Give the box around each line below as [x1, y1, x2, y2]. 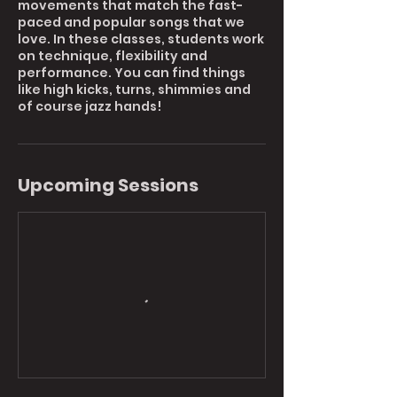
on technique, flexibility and [18, 47, 207, 65]
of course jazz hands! [18, 97, 161, 115]
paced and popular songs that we [18, 13, 245, 31]
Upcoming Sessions [18, 173, 198, 198]
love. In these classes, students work [18, 30, 264, 48]
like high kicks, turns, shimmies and [18, 81, 251, 98]
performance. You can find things [18, 64, 245, 82]
